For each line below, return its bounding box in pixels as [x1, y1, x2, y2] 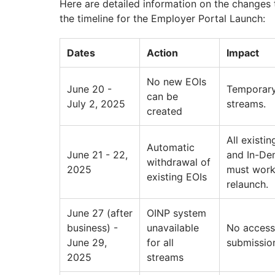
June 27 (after [67, 207, 133, 220]
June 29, [67, 236, 107, 249]
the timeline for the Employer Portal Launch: [60, 12, 265, 25]
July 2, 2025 [67, 98, 125, 110]
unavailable [147, 222, 199, 234]
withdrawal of [147, 156, 211, 169]
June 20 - [67, 83, 112, 96]
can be [147, 90, 178, 103]
